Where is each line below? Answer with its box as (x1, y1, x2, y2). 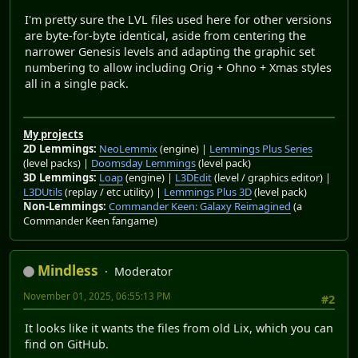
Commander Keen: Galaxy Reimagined (109, 198, 291, 213)
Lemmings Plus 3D (164, 184, 252, 199)
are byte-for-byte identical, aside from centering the (25, 28, 306, 44)
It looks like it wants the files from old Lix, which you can (25, 320, 333, 336)
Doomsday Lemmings (91, 155, 196, 170)
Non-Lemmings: (23, 198, 106, 213)
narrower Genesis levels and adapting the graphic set (25, 44, 315, 60)
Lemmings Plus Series (209, 141, 312, 156)
